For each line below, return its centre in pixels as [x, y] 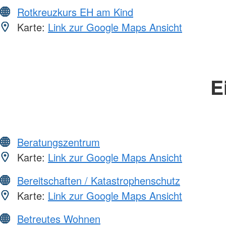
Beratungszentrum [59, 142]
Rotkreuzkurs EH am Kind [75, 12]
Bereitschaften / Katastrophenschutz [99, 180]
